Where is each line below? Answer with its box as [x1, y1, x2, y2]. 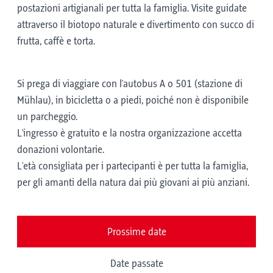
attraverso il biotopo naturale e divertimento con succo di [17, 19, 254, 30]
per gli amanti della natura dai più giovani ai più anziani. [17, 177, 249, 188]
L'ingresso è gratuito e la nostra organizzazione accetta [17, 128, 242, 139]
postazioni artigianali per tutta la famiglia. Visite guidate [17, 3, 247, 14]
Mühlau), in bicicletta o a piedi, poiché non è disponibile [17, 95, 249, 106]
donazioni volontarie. [17, 144, 104, 155]
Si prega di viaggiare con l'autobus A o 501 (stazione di [17, 79, 243, 90]
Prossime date [107, 227, 166, 238]
